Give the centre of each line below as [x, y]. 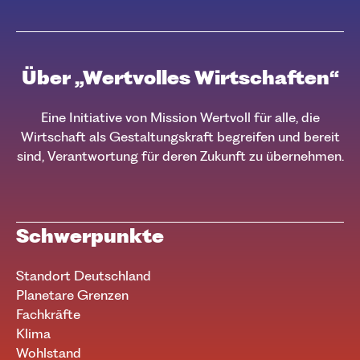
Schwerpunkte [90, 236]
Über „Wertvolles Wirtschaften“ [180, 78]
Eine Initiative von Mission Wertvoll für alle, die [180, 117]
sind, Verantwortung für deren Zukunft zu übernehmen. [180, 155]
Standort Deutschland [84, 275]
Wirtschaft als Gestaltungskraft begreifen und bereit [180, 136]
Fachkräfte [48, 314]
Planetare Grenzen [72, 295]
